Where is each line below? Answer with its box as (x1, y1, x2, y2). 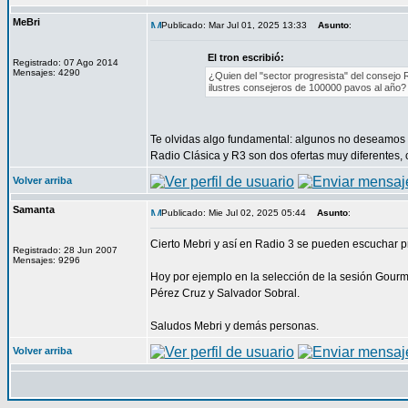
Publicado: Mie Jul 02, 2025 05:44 (161, 208, 306, 218)
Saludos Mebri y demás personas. (150, 320, 319, 332)
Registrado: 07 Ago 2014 (13, 57, 118, 67)
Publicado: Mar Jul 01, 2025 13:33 (161, 20, 307, 30)
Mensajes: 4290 (13, 67, 80, 77)
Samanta (13, 204, 55, 215)
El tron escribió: (207, 52, 284, 63)
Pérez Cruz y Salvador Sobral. (150, 287, 300, 300)
